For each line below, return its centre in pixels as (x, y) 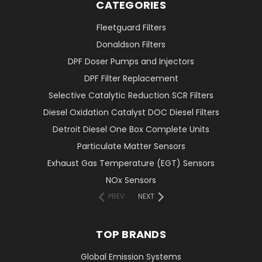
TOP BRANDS (131, 235)
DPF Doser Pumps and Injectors (131, 62)
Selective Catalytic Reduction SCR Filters (131, 96)
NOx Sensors (131, 180)
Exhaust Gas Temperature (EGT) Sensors (131, 163)
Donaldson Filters (131, 45)
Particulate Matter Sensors (131, 146)
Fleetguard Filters (131, 28)
